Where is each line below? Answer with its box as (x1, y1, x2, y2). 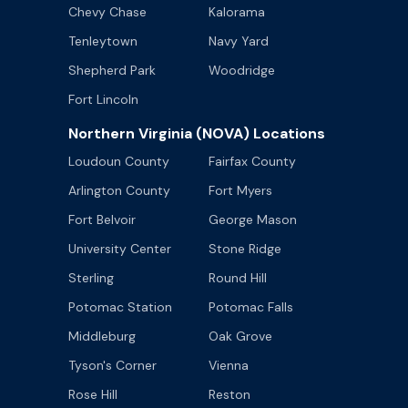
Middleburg (68, 327, 136, 344)
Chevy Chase (68, 3, 147, 20)
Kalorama (209, 3, 265, 20)
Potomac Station (68, 298, 172, 315)
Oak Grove (209, 327, 272, 344)
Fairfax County (209, 152, 296, 169)
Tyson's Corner (68, 356, 157, 373)
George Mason (209, 210, 297, 228)
